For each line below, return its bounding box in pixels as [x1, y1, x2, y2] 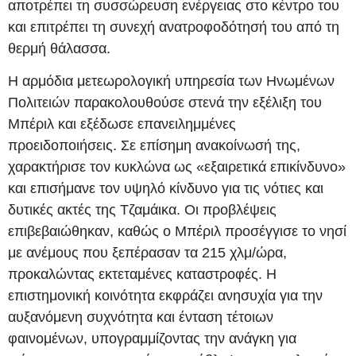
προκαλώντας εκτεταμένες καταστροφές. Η [8, 266, 277, 283]
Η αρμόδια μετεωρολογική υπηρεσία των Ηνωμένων [8, 73, 335, 90]
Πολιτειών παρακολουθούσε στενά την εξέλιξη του [8, 95, 322, 111]
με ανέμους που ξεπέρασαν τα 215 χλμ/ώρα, [8, 245, 287, 261]
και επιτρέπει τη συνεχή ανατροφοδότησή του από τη [8, 18, 339, 35]
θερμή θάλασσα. [8, 40, 110, 56]
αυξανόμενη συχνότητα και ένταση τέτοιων [8, 309, 273, 326]
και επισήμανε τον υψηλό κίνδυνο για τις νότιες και [8, 180, 323, 197]
